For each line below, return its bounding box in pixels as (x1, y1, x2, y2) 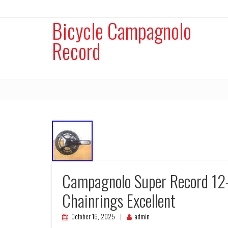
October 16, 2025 (71, 212, 115, 221)
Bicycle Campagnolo (52, 15, 191, 46)
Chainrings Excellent (62, 188, 176, 212)
